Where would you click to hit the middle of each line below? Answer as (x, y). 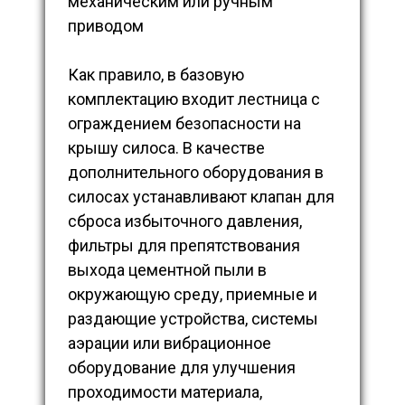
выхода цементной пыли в (167, 270)
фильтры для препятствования (184, 246)
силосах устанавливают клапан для (201, 197)
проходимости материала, (165, 392)
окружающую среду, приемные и (193, 295)
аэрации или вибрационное (170, 344)
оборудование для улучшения (182, 368)
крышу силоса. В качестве (166, 148)
